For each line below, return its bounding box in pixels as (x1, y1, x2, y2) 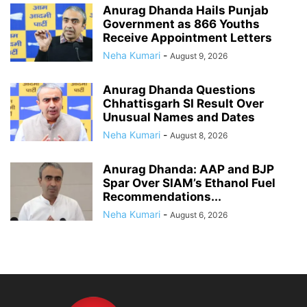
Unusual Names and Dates (103, 110, 255, 124)
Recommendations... (103, 189, 221, 204)
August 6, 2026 (170, 209, 228, 220)
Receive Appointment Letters (103, 30, 272, 45)
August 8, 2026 (170, 130, 228, 140)
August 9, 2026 (170, 50, 228, 61)
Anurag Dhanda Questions (103, 82, 256, 97)
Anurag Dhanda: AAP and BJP (103, 162, 274, 176)
